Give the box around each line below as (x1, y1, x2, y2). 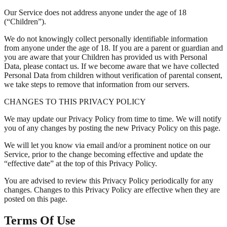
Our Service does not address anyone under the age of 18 (4, 8, 186, 17)
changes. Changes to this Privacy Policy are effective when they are (4, 185, 220, 195)
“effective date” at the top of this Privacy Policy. (4, 159, 157, 168)
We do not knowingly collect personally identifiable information (4, 34, 208, 44)
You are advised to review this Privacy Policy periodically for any (4, 176, 213, 185)
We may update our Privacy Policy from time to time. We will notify (4, 115, 221, 124)
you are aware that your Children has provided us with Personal (4, 53, 207, 62)
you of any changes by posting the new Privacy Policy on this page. (4, 124, 220, 133)
